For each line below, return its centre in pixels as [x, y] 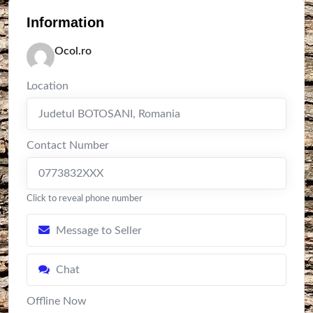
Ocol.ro [73, 51]
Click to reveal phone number [85, 198]
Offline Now [57, 301]
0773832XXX [71, 173]
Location [48, 86]
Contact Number [68, 145]
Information [65, 22]
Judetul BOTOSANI [86, 114]
